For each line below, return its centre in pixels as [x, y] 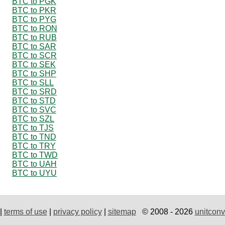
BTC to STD [34, 100]
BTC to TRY [34, 146]
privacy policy [77, 211]
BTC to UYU [34, 173]
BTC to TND [34, 137]
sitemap [122, 211]
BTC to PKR [34, 10]
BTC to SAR [34, 46]
